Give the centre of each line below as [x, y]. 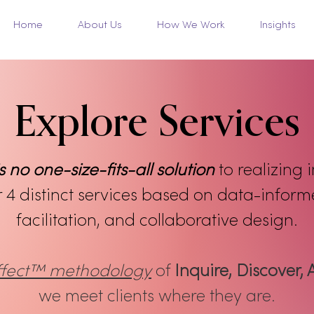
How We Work [191, 24]
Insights [278, 24]
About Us [100, 24]
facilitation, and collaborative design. [157, 220]
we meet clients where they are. [157, 295]
